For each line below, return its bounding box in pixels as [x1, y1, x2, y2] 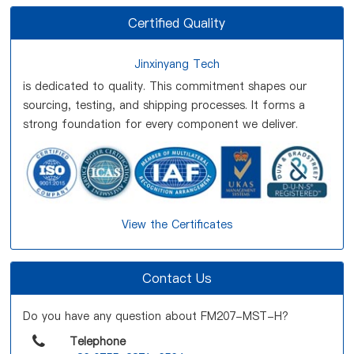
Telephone [69, 333, 126, 349]
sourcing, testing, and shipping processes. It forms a [23, 97, 306, 113]
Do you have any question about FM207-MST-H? [23, 307, 289, 324]
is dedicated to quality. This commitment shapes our [23, 78, 307, 94]
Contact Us [141, 269, 212, 287]
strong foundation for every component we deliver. [23, 116, 299, 132]
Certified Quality [128, 14, 226, 32]
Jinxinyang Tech [134, 56, 220, 72]
